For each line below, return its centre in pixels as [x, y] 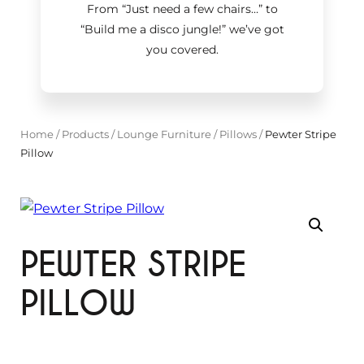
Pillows [238, 134]
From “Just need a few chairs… [172, 9]
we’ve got [255, 29]
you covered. [182, 50]
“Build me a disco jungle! [151, 29]
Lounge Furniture [164, 134]
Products [85, 134]
